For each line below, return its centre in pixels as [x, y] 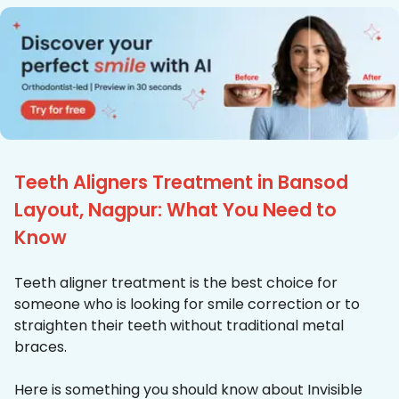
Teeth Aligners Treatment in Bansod [181, 183]
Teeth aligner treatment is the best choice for [176, 283]
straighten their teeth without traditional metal [179, 326]
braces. [41, 347]
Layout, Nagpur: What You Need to [175, 210]
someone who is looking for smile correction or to [187, 305]
